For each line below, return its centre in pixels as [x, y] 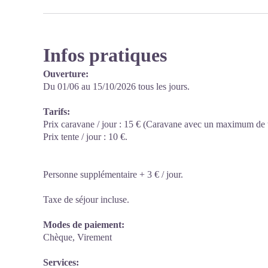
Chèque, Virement [77, 237]
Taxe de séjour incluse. [86, 200]
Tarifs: [57, 112]
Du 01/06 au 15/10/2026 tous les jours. [116, 86]
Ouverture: [66, 74]
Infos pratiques [105, 55]
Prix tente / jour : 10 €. [85, 137]
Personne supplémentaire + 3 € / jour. [113, 174]
